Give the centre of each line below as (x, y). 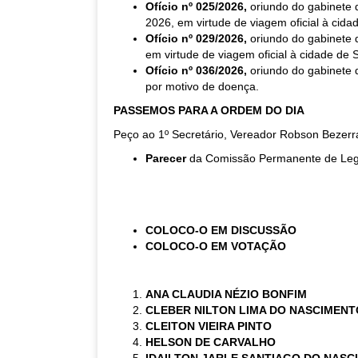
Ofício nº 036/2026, (198, 70)
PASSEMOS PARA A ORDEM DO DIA (209, 110)
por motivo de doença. (202, 86)
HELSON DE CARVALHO (211, 342)
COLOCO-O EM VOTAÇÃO (216, 246)
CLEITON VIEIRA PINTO (209, 326)
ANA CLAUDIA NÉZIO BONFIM (226, 294)
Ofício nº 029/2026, (198, 38)
